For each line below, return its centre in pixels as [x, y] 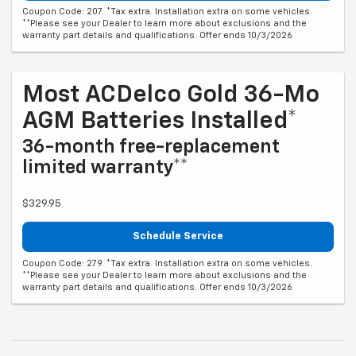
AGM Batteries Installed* [160, 122]
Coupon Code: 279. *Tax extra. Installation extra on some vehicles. [167, 263]
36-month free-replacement [151, 147]
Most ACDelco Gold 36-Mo [171, 96]
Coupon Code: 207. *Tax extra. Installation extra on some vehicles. [167, 12]
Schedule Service [178, 237]
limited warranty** [105, 168]
